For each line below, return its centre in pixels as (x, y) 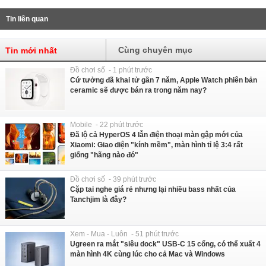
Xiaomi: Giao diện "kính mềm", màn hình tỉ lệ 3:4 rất (156, 145)
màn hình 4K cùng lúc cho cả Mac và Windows (148, 254)
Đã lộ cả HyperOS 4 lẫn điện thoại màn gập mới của (156, 134)
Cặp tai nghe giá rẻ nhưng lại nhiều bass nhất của (153, 189)
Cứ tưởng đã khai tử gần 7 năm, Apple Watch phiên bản (164, 80)
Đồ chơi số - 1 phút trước (111, 70)
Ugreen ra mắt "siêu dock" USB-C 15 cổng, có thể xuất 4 (165, 244)
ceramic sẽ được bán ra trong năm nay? (138, 90)
